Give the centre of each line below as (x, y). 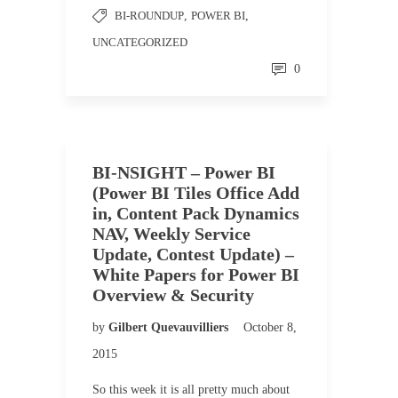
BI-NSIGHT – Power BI (184, 172)
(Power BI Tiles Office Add (196, 193)
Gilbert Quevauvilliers (170, 327)
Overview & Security (173, 295)
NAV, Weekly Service (171, 234)
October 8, (270, 327)
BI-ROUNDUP (149, 16)
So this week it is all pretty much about (191, 390)
